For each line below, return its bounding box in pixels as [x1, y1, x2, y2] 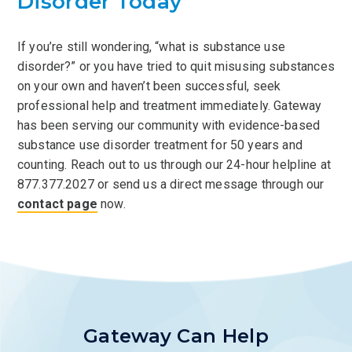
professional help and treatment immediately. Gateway [17, 98, 322, 114]
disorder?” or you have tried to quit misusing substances [17, 59, 335, 75]
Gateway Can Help [83, 324, 269, 348]
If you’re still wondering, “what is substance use [17, 39, 285, 55]
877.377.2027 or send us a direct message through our [17, 177, 324, 192]
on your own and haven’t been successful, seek [17, 79, 281, 94]
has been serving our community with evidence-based [17, 118, 321, 134]
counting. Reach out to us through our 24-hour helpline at [17, 157, 332, 173]
